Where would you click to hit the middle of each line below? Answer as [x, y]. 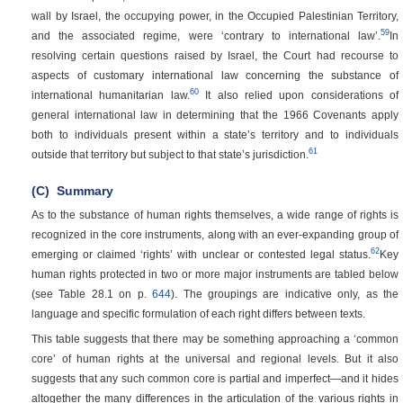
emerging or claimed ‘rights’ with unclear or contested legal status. [201, 254]
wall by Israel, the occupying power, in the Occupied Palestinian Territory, [215, 15]
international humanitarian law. [111, 94]
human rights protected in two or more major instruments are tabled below [215, 273]
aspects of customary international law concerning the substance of [215, 75]
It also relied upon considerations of [298, 94]
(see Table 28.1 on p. [92, 293]
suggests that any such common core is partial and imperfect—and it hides [215, 378]
